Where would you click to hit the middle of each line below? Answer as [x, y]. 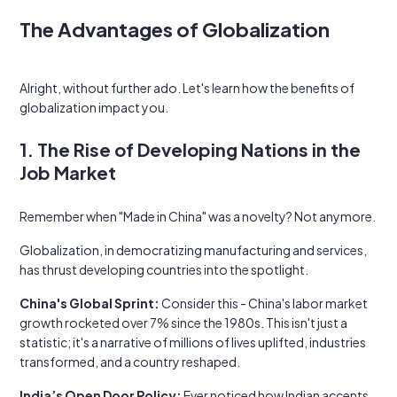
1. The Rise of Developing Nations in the [190, 149]
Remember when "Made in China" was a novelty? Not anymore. [198, 216]
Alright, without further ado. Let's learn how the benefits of [187, 88]
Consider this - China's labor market [264, 303]
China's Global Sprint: [90, 303]
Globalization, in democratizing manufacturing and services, [193, 250]
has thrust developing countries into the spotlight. [164, 269]
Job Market [68, 172]
